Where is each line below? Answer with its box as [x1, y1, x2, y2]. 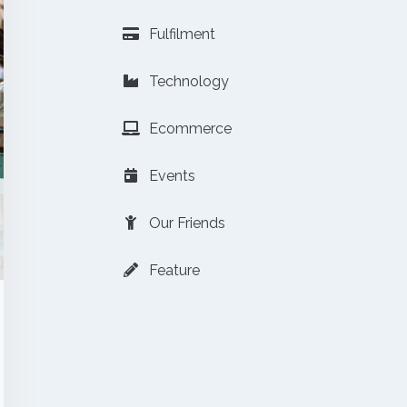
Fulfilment [145, 25, 215, 43]
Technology [145, 73, 229, 90]
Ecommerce [145, 120, 232, 137]
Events [145, 167, 195, 184]
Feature [145, 262, 200, 279]
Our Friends [145, 214, 225, 232]
